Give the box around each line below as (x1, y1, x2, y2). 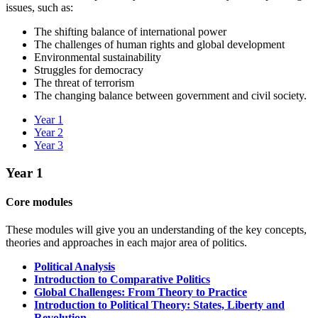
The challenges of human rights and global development (34, 38, 296, 50)
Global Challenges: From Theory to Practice (34, 286, 247, 299)
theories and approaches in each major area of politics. (6, 236, 247, 249)
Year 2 (34, 126, 63, 138)
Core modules (6, 195, 72, 208)
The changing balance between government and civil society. (34, 89, 307, 102)
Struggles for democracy (34, 63, 155, 76)
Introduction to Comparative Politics (34, 273, 210, 286)
